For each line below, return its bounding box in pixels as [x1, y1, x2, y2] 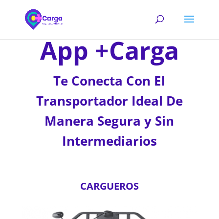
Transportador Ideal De [36, 92, 183, 109]
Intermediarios [62, 132, 157, 150]
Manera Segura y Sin [44, 112, 175, 130]
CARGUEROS [80, 179, 139, 193]
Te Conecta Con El [53, 72, 166, 89]
